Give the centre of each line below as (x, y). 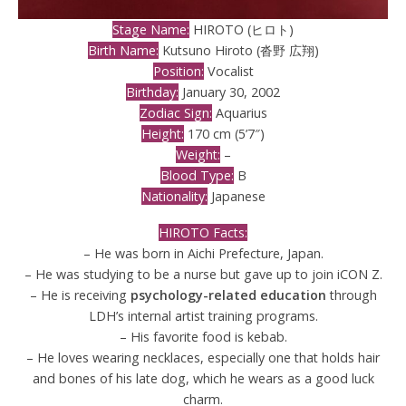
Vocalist (228, 71)
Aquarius (239, 112)
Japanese (236, 196)
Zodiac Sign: (175, 112)
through (351, 295)
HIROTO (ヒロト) (242, 29)
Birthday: (152, 92)
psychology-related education (228, 295)
